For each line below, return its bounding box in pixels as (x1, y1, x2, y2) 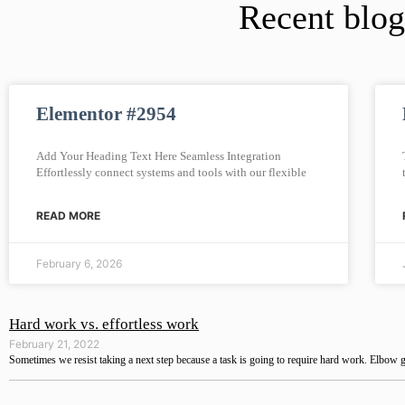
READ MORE (36, 209, 100, 223)
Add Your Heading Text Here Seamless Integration (36, 149, 281, 164)
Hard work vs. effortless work (9, 316, 199, 334)
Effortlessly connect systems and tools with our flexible (36, 165, 306, 180)
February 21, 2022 (9, 337, 99, 352)
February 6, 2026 (36, 257, 122, 271)
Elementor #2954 (36, 103, 176, 126)
